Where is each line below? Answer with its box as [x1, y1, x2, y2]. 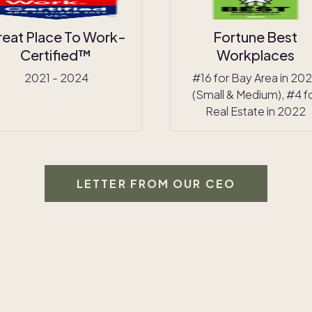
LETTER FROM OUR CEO [77, 175, 235, 191]
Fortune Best [213, 27, 298, 45]
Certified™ [20, 45, 93, 63]
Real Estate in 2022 [205, 103, 306, 118]
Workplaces [216, 45, 295, 63]
